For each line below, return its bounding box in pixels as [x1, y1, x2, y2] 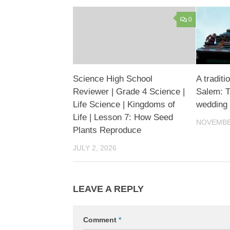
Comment [83, 216, 119, 224]
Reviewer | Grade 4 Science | [73, 87, 185, 97]
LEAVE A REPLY [73, 184, 144, 195]
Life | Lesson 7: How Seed [73, 112, 173, 123]
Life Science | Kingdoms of [73, 100, 175, 110]
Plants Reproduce [73, 125, 141, 136]
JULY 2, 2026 [73, 144, 117, 152]
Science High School [73, 74, 152, 84]
